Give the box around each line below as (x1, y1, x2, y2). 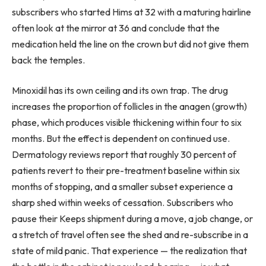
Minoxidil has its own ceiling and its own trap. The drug (12, 84, 228, 97)
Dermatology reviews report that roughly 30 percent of (12, 148, 236, 161)
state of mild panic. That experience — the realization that (12, 245, 247, 257)
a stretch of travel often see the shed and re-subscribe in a (12, 229, 248, 241)
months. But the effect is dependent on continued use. (12, 132, 230, 145)
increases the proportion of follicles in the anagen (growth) (12, 100, 247, 113)
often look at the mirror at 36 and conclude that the (12, 21, 220, 34)
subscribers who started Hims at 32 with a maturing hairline (12, 5, 251, 18)
